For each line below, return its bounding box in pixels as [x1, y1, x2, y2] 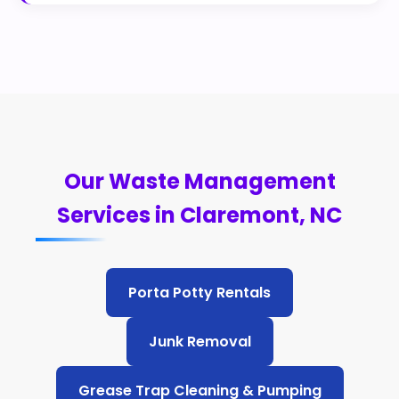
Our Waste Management [63, 167, 336, 196]
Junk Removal [148, 331, 251, 352]
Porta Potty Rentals [128, 282, 271, 303]
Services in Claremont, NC [57, 200, 342, 230]
